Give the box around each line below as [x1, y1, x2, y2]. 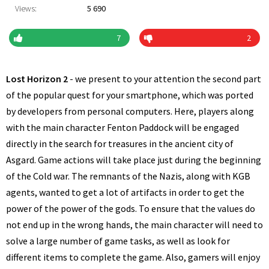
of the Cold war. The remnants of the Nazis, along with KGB [6, 170, 250, 182]
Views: [15, 3, 37, 14]
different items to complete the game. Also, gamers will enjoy [6, 251, 260, 263]
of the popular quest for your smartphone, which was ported [6, 89, 253, 101]
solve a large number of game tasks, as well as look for [6, 235, 230, 247]
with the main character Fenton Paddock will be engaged [6, 121, 239, 133]
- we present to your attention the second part [68, 73, 261, 85]
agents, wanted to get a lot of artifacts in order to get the [6, 186, 244, 198]
